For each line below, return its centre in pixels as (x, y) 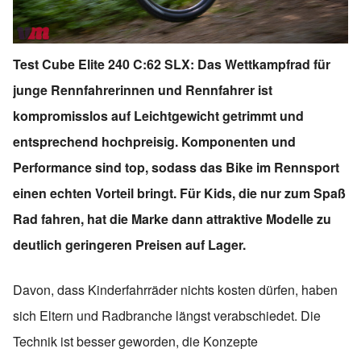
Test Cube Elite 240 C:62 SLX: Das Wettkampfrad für (172, 64)
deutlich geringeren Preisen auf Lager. (129, 245)
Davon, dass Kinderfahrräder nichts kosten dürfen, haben (175, 290)
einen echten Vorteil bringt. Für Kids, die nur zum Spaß (179, 193)
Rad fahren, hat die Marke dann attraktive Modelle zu (172, 219)
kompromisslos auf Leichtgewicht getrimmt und (158, 116)
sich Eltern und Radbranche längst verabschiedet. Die (167, 316)
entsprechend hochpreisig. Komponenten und (154, 142)
